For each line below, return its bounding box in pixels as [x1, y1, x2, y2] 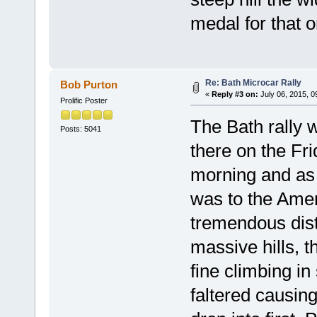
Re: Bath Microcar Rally [204, 78, 301, 88]
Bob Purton [60, 78, 118, 91]
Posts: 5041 [59, 125, 101, 134]
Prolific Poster [59, 96, 108, 105]
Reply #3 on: [211, 90, 258, 98]
